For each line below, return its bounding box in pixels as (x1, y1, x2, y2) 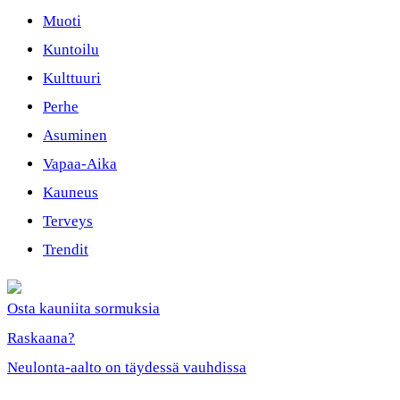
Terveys (43, 212, 93, 229)
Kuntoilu (43, 41, 99, 58)
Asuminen (43, 127, 107, 144)
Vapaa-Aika (43, 155, 117, 172)
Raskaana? (7, 329, 75, 346)
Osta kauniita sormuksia (7, 300, 160, 317)
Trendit (43, 241, 88, 258)
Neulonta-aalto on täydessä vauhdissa (7, 359, 246, 376)
